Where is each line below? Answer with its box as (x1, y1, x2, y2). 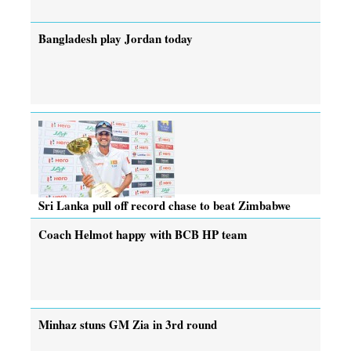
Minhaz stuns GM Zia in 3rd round (38, 315, 217, 333)
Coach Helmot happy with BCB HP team (38, 225, 248, 243)
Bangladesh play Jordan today (38, 29, 193, 47)
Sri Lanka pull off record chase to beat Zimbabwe (38, 196, 291, 214)
